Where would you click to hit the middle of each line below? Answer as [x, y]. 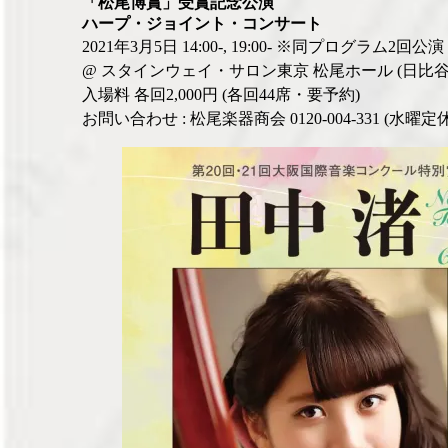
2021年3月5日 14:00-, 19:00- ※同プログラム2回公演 [263, 46]
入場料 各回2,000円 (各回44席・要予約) [221, 94]
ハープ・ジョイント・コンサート [202, 23]
